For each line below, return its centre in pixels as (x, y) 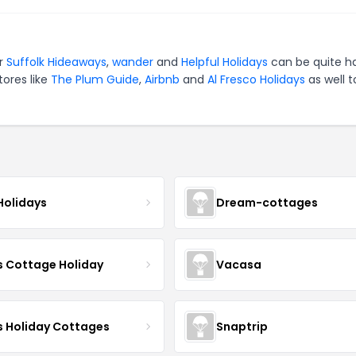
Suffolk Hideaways (56, 62)
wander (133, 62)
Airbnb (162, 79)
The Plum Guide (95, 79)
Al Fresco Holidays (256, 79)
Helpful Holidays (224, 62)
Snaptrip (242, 326)
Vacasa (238, 264)
